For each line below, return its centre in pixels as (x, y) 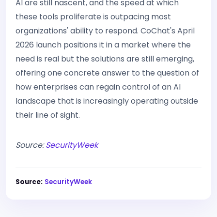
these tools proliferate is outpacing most (93, 17)
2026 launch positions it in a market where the (103, 45)
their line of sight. (48, 115)
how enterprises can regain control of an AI (98, 87)
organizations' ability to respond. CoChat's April (105, 31)
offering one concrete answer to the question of (107, 73)
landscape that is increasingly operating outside (107, 101)
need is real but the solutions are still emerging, (105, 59)
